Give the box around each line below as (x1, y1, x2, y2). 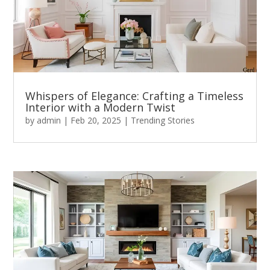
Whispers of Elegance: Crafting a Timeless (25, 89, 244, 104)
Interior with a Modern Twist (25, 100, 176, 115)
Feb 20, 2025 (71, 115, 122, 127)
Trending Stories (131, 115, 195, 127)
